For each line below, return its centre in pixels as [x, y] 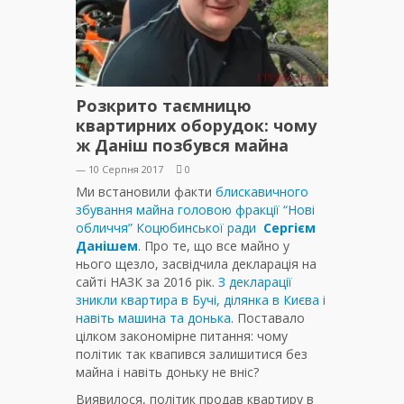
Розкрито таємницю [164, 106]
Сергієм [289, 228]
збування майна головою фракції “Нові [195, 210]
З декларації [255, 282]
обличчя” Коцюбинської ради [170, 228]
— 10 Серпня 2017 [119, 170]
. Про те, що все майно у [214, 246]
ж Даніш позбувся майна [182, 146]
